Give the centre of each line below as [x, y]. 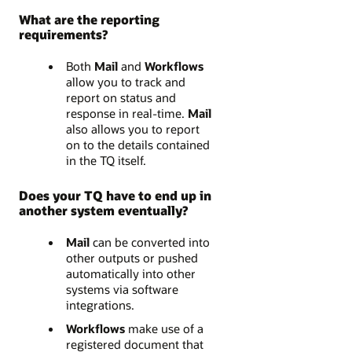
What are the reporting [89, 20]
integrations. [100, 305]
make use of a [164, 329]
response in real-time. [126, 114]
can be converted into [151, 242]
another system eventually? [103, 211]
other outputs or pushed [132, 258]
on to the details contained [137, 145]
